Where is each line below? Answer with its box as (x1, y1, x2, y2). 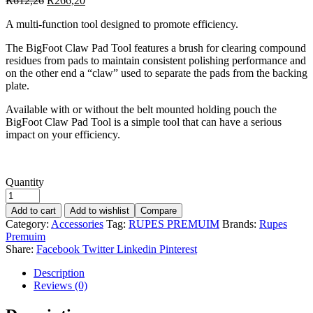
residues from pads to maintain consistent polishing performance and (6, 54, 306, 66)
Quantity (6, 175, 44, 188)
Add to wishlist (70, 205, 129, 216)
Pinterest (159, 242, 197, 255)
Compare (140, 205, 177, 216)
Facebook (36, 242, 80, 255)
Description (34, 266, 85, 279)
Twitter (82, 242, 114, 255)
